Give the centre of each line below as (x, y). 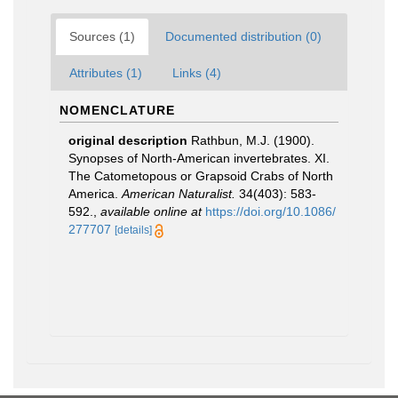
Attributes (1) (106, 73)
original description (128, 140)
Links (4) (197, 73)
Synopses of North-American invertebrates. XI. (199, 158)
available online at (151, 211)
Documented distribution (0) (243, 36)
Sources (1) (102, 36)
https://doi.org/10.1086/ (271, 211)
